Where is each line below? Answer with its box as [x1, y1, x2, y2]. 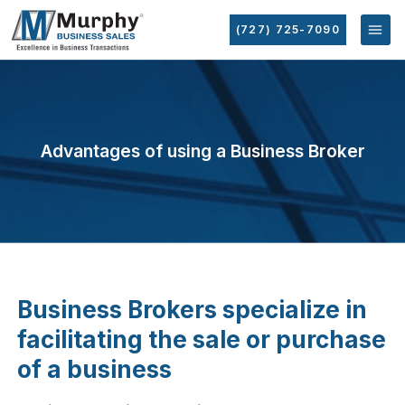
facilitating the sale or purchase [17, 325, 387, 353]
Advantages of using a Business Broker [40, 139, 365, 162]
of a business [17, 354, 173, 383]
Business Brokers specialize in [17, 295, 368, 324]
